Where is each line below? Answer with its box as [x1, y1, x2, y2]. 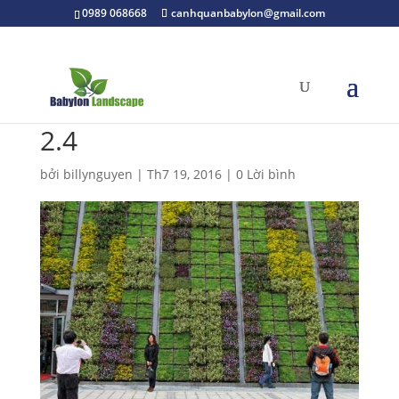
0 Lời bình [235, 166, 296, 183]
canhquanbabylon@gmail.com [170, 5, 325, 20]
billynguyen [62, 166, 133, 183]
